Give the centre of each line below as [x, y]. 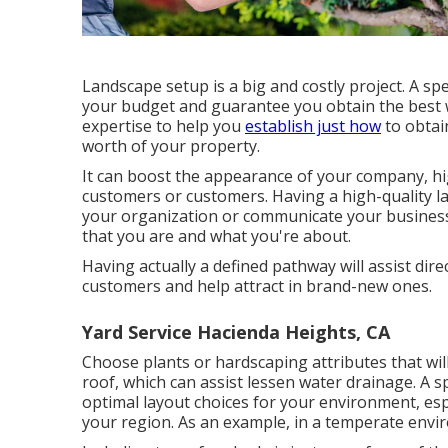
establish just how [313, 125]
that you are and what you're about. [216, 235]
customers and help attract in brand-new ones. [257, 285]
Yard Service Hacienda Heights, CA [236, 331]
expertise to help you [163, 125]
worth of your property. [171, 145]
